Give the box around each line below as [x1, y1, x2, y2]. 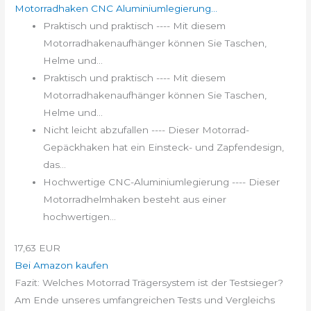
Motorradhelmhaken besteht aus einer [43, 193, 227, 205]
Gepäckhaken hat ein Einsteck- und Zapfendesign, [43, 141, 285, 153]
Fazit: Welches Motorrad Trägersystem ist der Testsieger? [15, 277, 284, 289]
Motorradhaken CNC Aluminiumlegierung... [15, 2, 218, 14]
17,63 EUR [15, 242, 61, 254]
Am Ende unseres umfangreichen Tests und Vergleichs [15, 294, 276, 306]
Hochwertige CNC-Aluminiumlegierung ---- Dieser [43, 176, 280, 187]
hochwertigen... [43, 210, 117, 222]
